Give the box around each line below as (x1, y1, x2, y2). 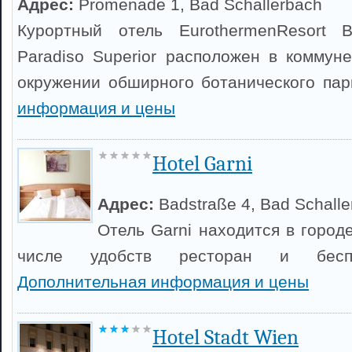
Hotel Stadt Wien (152, 325, 299, 350)
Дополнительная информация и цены (17, 273, 309, 291)
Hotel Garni (152, 152, 252, 176)
